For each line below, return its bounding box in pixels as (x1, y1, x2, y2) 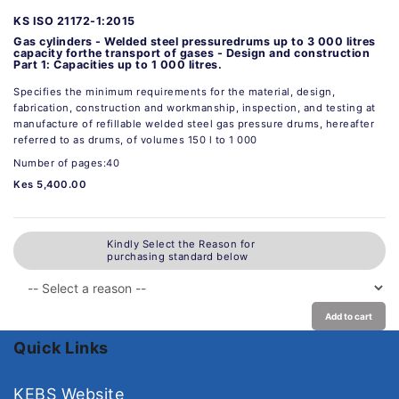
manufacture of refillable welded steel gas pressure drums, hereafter (13, 117, 374, 130)
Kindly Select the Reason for (107, 238, 255, 251)
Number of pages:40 (13, 156, 119, 169)
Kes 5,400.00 (13, 177, 86, 191)
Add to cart (325, 310, 372, 322)
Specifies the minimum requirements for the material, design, (13, 85, 335, 98)
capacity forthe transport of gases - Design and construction (13, 45, 370, 60)
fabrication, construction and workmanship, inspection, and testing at (13, 101, 376, 114)
